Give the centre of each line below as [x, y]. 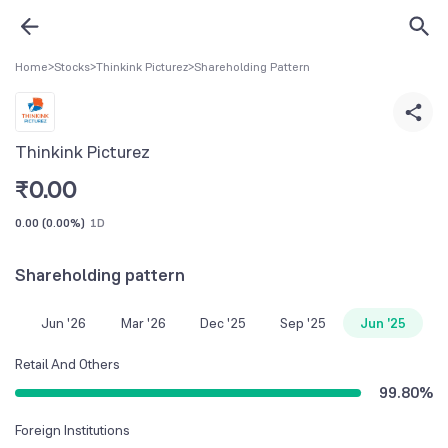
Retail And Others [67, 363]
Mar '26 [143, 322]
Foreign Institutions [72, 429]
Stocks [72, 67]
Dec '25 [223, 322]
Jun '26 [63, 322]
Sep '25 [303, 322]
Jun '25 [383, 322]
